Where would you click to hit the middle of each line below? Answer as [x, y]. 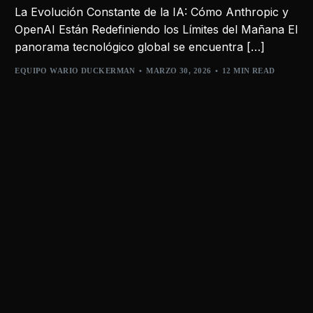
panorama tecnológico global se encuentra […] [140, 46]
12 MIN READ [248, 71]
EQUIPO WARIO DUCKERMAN [75, 71]
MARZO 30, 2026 [179, 71]
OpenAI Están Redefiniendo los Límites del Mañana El [156, 29]
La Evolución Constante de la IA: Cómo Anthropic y [152, 12]
